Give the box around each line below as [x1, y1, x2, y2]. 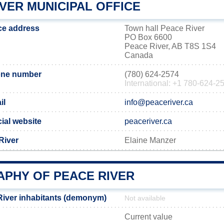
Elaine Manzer [124, 136, 176, 144]
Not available [124, 194, 165, 202]
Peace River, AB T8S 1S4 [124, 42, 216, 50]
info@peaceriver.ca [124, 98, 193, 106]
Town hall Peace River [124, 24, 204, 32]
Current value [124, 212, 172, 221]
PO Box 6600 [124, 33, 172, 41]
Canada [124, 51, 153, 59]
